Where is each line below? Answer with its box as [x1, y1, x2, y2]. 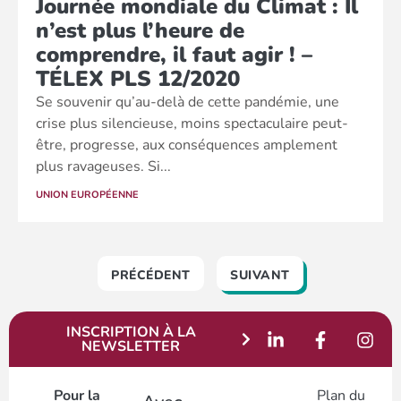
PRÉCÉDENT [111, 267, 191, 284]
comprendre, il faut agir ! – [36, 40, 312, 69]
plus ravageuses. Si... [36, 157, 171, 176]
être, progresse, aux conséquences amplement [36, 135, 337, 155]
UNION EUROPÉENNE [36, 188, 139, 201]
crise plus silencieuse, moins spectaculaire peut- [36, 114, 348, 133]
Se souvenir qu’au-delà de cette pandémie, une [36, 92, 339, 112]
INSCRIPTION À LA [65, 322, 196, 342]
